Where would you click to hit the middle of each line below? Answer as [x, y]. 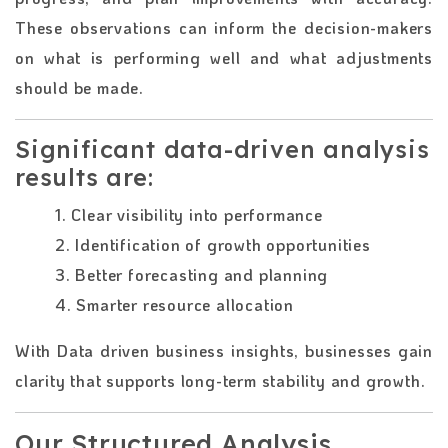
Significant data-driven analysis [222, 149]
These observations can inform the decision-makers [224, 27]
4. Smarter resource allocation [174, 304]
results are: [84, 177]
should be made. [80, 87]
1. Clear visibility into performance [189, 214]
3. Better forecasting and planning [192, 274]
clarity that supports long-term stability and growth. [220, 380]
